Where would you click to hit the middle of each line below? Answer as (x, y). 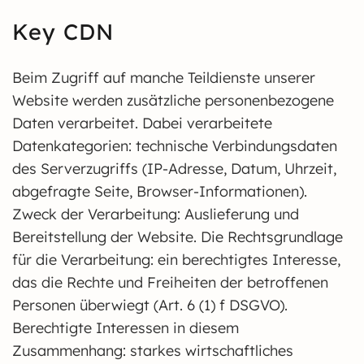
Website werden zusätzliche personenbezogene (173, 100)
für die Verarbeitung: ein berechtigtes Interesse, (176, 260)
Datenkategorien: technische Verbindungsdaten (175, 146)
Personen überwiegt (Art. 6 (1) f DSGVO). (150, 305)
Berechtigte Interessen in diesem (126, 328)
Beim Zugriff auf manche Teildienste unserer (164, 78)
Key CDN (63, 32)
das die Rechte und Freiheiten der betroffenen (170, 282)
